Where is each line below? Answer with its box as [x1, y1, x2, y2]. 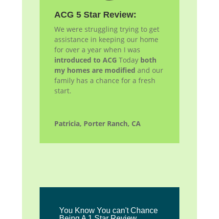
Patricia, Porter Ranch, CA [54, 118, 141, 128]
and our [135, 65, 163, 75]
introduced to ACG [54, 55, 117, 65]
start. [54, 86, 71, 95]
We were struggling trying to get [54, 24, 159, 34]
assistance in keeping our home [54, 34, 158, 44]
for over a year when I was [54, 44, 140, 54]
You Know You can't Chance [59, 206, 158, 215]
